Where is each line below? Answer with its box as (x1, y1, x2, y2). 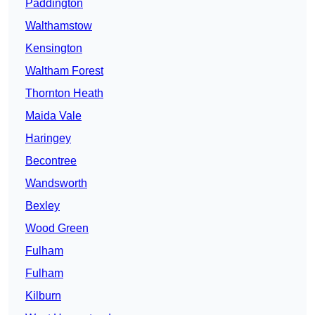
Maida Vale (25, 110, 82, 122)
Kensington (25, 42, 82, 55)
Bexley (25, 200, 60, 212)
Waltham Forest (25, 65, 103, 77)
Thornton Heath (25, 87, 103, 100)
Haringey (25, 132, 71, 145)
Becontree (25, 155, 77, 167)
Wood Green (25, 222, 89, 235)
